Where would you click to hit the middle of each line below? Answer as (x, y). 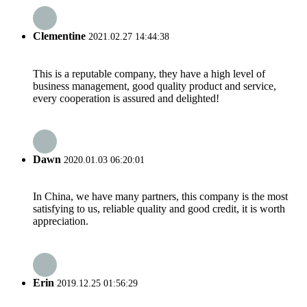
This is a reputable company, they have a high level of (149, 73)
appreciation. (61, 221)
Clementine (59, 36)
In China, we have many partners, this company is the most (160, 197)
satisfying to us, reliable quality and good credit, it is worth (159, 209)
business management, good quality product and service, (155, 86)
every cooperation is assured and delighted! (126, 98)
